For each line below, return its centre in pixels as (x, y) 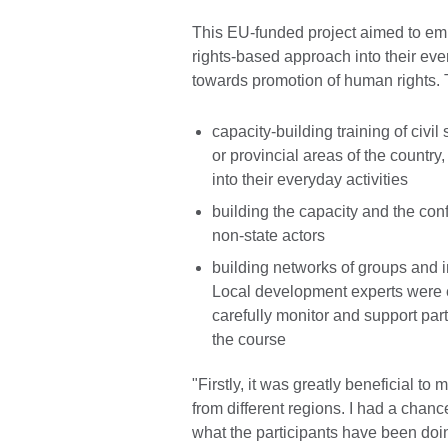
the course (249, 339)
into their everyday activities (310, 179)
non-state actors (268, 235)
